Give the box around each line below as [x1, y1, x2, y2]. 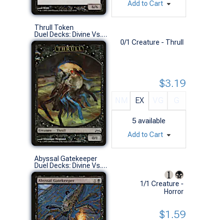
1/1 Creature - [140, 179, 184, 188]
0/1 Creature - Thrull [120, 38, 184, 46]
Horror [164, 187, 184, 195]
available [138, 116, 165, 125]
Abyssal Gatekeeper [34, 154, 97, 163]
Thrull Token [34, 23, 74, 31]
